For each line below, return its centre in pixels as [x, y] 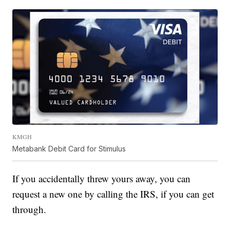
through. [30, 209]
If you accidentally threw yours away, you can [102, 178]
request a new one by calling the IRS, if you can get [113, 194]
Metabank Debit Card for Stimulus [69, 148]
